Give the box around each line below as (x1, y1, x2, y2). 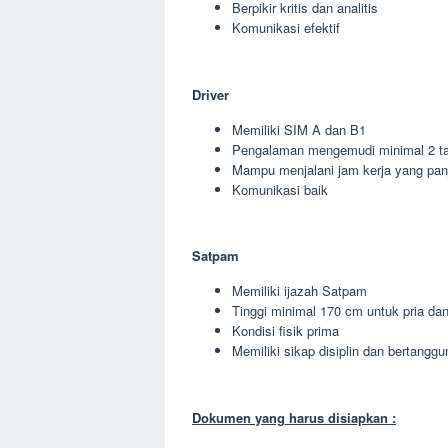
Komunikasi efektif (232, 18, 340, 37)
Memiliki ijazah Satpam (232, 281, 367, 300)
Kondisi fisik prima (232, 321, 339, 340)
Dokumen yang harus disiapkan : (192, 407, 396, 427)
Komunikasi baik (232, 179, 328, 199)
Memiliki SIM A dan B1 (232, 119, 366, 139)
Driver (192, 84, 229, 104)
